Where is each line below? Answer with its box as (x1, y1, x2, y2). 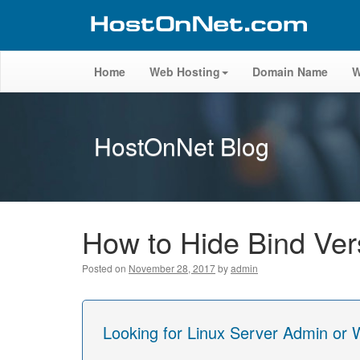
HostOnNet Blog (94, 129, 269, 163)
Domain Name (252, 63, 328, 80)
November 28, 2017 (129, 261, 215, 275)
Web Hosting (149, 63, 220, 80)
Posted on (82, 261, 126, 275)
